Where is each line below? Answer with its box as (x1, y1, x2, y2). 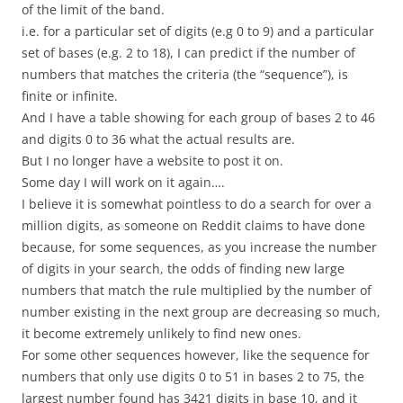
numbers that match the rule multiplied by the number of (22, 282, 372, 300)
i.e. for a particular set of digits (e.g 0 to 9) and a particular (22, 22, 374, 40)
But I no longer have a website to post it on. (22, 152, 283, 170)
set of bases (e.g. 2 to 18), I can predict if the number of (22, 44, 355, 62)
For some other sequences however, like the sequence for (22, 346, 370, 364)
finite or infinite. (22, 87, 118, 105)
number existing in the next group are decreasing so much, (22, 303, 381, 321)
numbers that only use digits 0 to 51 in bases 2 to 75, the (22, 368, 364, 386)
